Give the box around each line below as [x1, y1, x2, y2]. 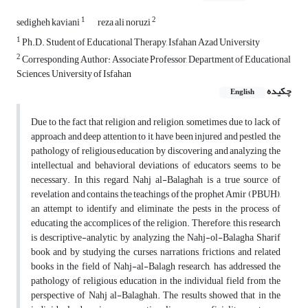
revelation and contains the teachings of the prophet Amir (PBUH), [31, 185, 280, 204]
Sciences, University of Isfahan [16, 65, 131, 84]
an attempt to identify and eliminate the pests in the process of [31, 199, 280, 219]
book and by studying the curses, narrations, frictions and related [31, 243, 280, 262]
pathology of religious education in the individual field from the [31, 272, 280, 291]
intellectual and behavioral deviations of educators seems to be [31, 156, 280, 175]
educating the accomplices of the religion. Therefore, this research [31, 214, 280, 233]
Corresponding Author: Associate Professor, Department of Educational [21, 50, 291, 69]
